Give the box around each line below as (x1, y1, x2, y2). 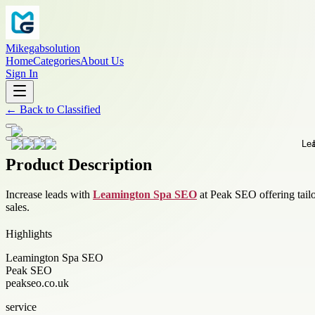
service (6, 300, 37, 313)
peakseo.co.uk (6, 276, 69, 289)
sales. (6, 200, 30, 213)
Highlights (6, 227, 52, 240)
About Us (80, 55, 124, 67)
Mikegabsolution (6, 42, 80, 54)
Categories (33, 55, 80, 67)
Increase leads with (6, 188, 93, 200)
